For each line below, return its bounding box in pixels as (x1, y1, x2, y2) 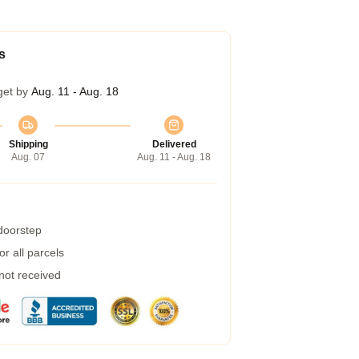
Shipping (8, 139, 48, 150)
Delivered (151, 139, 196, 150)
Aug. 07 (11, 151, 45, 163)
